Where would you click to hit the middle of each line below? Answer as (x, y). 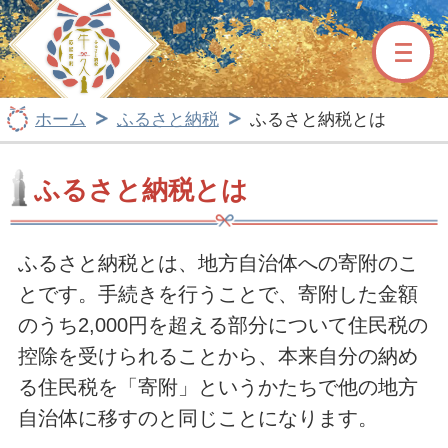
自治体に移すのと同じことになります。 (197, 417)
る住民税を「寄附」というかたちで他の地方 (217, 386)
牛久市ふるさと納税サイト (286, 15)
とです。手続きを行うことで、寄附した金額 (217, 293)
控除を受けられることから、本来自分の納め (217, 355)
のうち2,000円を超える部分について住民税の (222, 324)
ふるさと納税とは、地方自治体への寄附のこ (217, 262)
